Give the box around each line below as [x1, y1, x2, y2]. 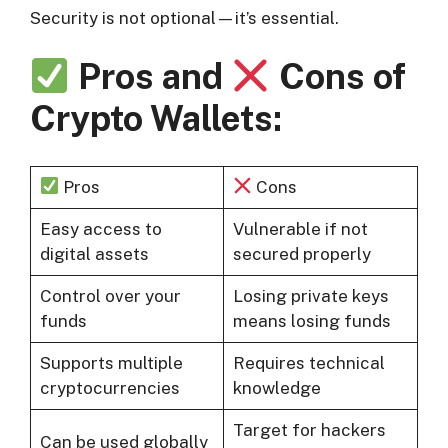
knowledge [232, 377, 321, 398]
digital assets [39, 243, 149, 264]
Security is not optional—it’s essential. [30, 7, 339, 28]
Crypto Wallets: [30, 98, 282, 140]
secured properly [232, 243, 371, 264]
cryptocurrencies [39, 377, 180, 398]
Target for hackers [232, 419, 386, 440]
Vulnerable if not [232, 218, 368, 239]
